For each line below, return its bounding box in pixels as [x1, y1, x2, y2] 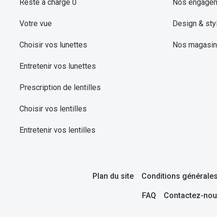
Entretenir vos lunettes [19, 62, 96, 71]
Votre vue [19, 19, 52, 29]
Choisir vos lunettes [19, 40, 87, 50]
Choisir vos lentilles [19, 104, 87, 114]
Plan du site [92, 171, 134, 181]
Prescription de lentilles [19, 83, 101, 93]
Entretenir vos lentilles [19, 125, 95, 135]
